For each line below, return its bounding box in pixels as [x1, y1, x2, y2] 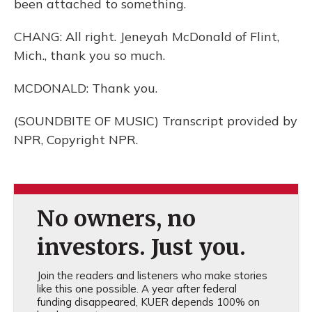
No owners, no [36, 205, 196, 233]
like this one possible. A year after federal [36, 282, 237, 295]
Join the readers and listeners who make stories [36, 269, 267, 282]
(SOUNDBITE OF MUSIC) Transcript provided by [14, 113, 297, 129]
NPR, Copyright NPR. [14, 132, 138, 148]
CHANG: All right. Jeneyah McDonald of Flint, [14, 29, 279, 45]
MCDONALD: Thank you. [14, 80, 157, 96]
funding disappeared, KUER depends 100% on [36, 295, 260, 309]
